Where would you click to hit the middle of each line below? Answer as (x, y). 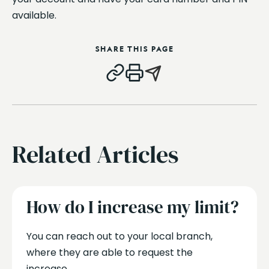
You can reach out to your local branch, (119, 236)
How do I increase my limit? (132, 207)
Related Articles (95, 154)
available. (34, 15)
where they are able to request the (109, 252)
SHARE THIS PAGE (134, 49)
